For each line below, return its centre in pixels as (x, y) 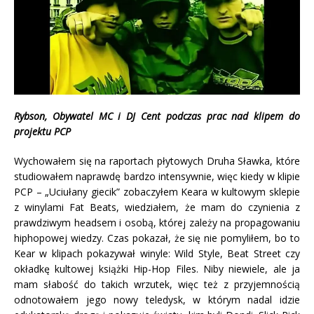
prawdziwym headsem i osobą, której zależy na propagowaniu (157, 222)
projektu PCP (42, 131)
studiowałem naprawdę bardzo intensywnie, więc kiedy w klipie (157, 176)
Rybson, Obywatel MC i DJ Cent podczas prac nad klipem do (157, 116)
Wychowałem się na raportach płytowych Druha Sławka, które (157, 161)
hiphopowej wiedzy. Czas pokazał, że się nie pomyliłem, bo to (157, 238)
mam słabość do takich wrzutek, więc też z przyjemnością (157, 284)
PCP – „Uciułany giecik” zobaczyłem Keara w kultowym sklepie (157, 191)
